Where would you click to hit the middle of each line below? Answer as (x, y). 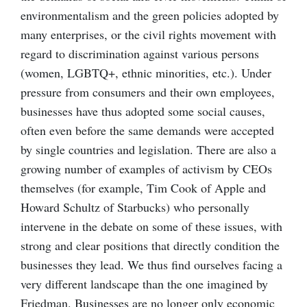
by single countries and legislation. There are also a (148, 149)
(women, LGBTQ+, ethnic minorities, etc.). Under (146, 72)
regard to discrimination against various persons (140, 53)
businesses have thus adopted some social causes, (143, 111)
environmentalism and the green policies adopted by (150, 15)
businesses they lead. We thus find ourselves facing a (151, 264)
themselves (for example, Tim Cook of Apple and (143, 187)
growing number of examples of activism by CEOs (146, 168)
